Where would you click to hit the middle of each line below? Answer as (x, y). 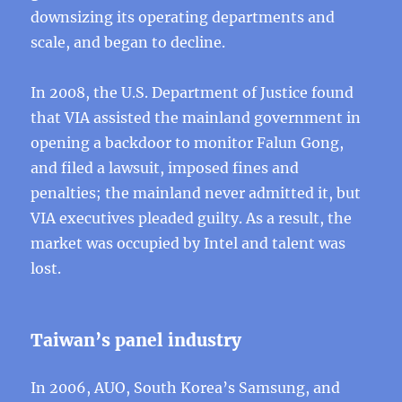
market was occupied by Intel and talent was (188, 243)
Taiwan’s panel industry (136, 340)
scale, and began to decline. (128, 42)
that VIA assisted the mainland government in (196, 118)
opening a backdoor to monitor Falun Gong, (188, 143)
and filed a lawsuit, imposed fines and (165, 168)
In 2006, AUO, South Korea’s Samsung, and (186, 388)
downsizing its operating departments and (183, 17)
